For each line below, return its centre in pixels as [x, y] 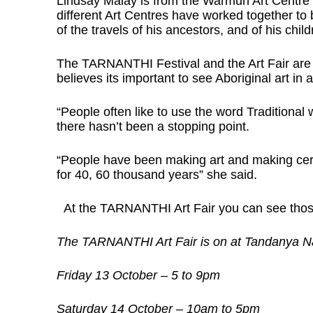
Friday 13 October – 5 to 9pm [138, 276]
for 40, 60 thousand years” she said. [156, 175]
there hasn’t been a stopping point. [153, 127]
